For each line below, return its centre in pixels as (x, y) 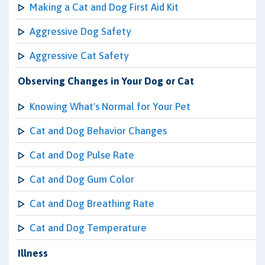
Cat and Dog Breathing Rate (92, 203)
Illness (33, 253)
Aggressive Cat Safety (79, 56)
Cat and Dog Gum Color (82, 179)
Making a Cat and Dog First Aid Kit (104, 7)
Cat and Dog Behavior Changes (98, 131)
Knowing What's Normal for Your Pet (110, 106)
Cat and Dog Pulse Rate (82, 155)
